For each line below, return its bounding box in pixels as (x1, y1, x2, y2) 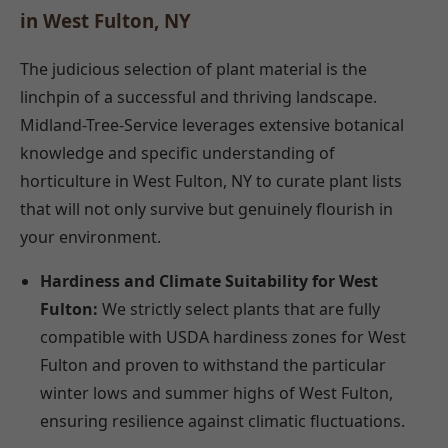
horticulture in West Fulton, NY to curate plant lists (20, 170, 402, 193)
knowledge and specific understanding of (20, 142, 335, 165)
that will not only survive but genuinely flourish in (20, 198, 393, 221)
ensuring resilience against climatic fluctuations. (40, 410, 405, 433)
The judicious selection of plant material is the (20, 58, 367, 81)
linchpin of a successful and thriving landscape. (20, 86, 377, 109)
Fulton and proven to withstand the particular (40, 354, 386, 377)
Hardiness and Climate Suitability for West (40, 270, 378, 293)
